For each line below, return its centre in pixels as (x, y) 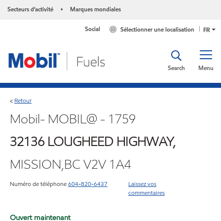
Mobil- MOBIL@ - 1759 (73, 119)
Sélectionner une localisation (158, 30)
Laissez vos (142, 184)
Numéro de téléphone (38, 184)
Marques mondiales (95, 9)
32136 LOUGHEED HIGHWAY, (93, 141)
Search (176, 68)
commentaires (147, 192)
